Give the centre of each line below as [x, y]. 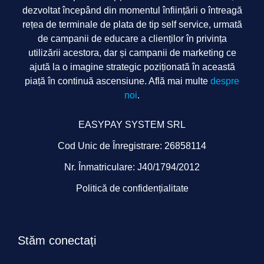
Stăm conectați [57, 240]
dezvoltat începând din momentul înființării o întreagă [132, 10]
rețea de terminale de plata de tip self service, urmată [132, 24]
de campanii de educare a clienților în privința [132, 39]
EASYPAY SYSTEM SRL [132, 125]
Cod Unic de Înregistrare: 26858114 [132, 146]
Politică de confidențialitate [132, 188]
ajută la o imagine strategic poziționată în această [132, 67]
